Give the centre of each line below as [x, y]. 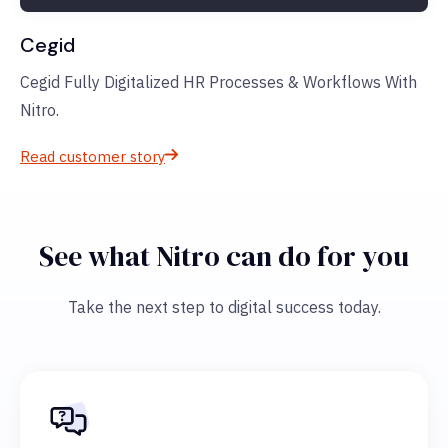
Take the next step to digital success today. [224, 307]
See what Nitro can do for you [224, 256]
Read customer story [92, 157]
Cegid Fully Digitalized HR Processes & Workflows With [218, 82]
